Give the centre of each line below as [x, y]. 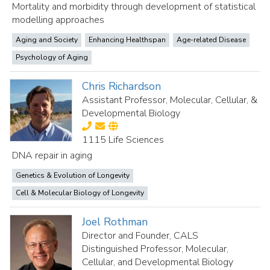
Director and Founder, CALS [140, 236]
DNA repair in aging [52, 155]
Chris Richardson [122, 86]
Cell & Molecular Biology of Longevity [80, 193]
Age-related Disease [211, 40]
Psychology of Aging [52, 57]
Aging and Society [47, 40]
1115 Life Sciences [123, 140]
